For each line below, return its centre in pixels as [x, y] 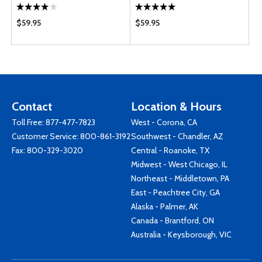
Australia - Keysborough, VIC [181, 235]
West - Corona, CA [164, 122]
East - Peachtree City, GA [175, 192]
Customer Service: [46, 136]
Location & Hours [176, 106]
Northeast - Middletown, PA [180, 178]
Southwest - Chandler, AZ [177, 136]
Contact [32, 106]
